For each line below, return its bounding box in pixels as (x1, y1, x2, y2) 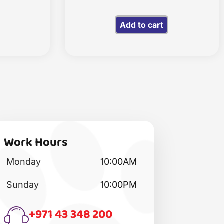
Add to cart (120, 20, 164, 30)
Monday (6, 156, 41, 167)
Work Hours (4, 133, 68, 153)
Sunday (6, 179, 39, 190)
